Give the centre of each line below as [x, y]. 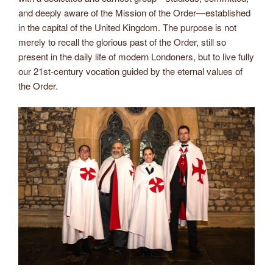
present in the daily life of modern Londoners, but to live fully [136, 57]
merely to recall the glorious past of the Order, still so [122, 42]
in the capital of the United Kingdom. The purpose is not [127, 27]
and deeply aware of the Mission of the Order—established [134, 13]
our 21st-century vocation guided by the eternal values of [130, 71]
